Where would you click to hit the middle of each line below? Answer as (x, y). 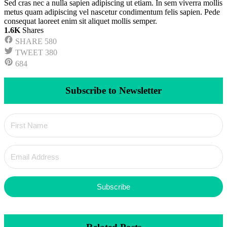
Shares (32, 30)
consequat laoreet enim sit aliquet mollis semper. (81, 21)
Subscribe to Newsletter (113, 91)
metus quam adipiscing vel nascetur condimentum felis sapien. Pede (112, 12)
